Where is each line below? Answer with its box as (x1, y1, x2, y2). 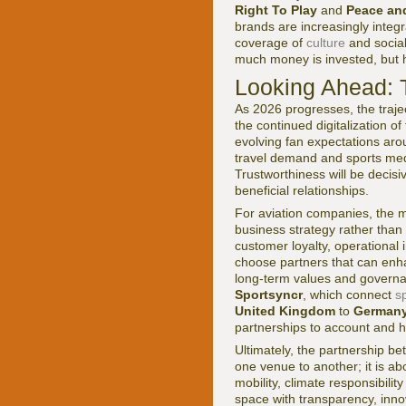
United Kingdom (235, 304, 335, 319)
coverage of (235, 35, 306, 51)
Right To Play (235, 3, 317, 18)
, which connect (303, 287, 395, 303)
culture (306, 35, 345, 51)
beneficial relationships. (235, 183, 369, 198)
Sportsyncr (235, 287, 303, 303)
